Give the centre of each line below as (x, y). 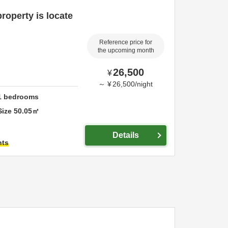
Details (126, 135)
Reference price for (126, 42)
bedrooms (20, 96)
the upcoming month (126, 50)
